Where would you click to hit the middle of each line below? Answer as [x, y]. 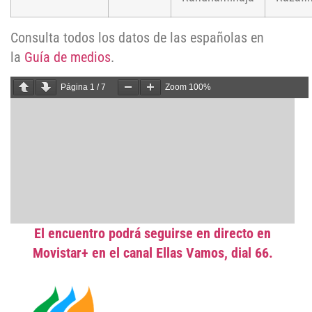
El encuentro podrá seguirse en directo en [153, 234]
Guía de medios [68, 57]
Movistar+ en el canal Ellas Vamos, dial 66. [153, 253]
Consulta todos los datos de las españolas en [137, 37]
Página [75, 87]
